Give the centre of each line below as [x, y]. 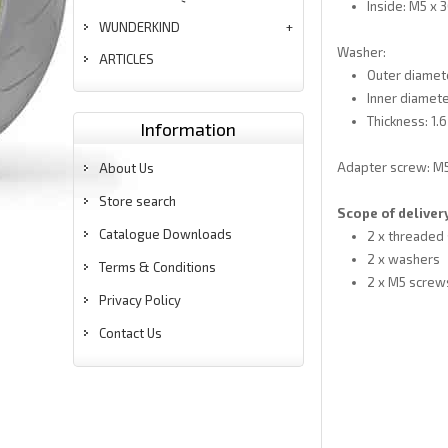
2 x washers [403, 259]
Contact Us [130, 333]
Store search [137, 201]
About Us [126, 168]
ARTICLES [126, 59]
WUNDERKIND [139, 27]
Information [188, 129]
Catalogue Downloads [165, 234]
